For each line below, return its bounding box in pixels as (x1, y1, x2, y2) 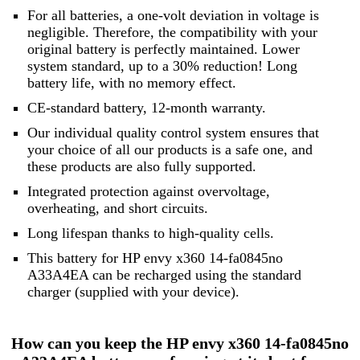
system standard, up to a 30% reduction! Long (27, 58, 297, 75)
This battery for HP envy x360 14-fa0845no (27, 250, 283, 267)
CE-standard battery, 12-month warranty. (27, 100, 266, 117)
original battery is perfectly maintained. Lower (27, 41, 300, 58)
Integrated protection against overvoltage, (27, 183, 270, 200)
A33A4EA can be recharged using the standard (27, 267, 301, 284)
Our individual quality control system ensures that (27, 125, 319, 141)
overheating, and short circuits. (27, 200, 208, 217)
